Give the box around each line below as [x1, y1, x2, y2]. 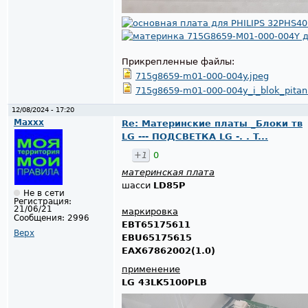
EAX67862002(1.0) [122, 245, 215, 256]
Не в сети [23, 188, 65, 199]
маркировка [122, 206, 178, 217]
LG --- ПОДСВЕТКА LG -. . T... [122, 131, 268, 142]
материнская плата [122, 166, 214, 177]
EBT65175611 [122, 219, 190, 230]
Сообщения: [14, 213, 65, 223]
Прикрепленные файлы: [122, 56, 237, 67]
